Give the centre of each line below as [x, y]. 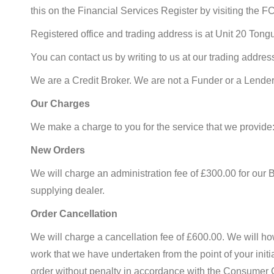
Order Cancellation [74, 214]
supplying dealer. [68, 191]
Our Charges [60, 104]
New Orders [58, 150]
